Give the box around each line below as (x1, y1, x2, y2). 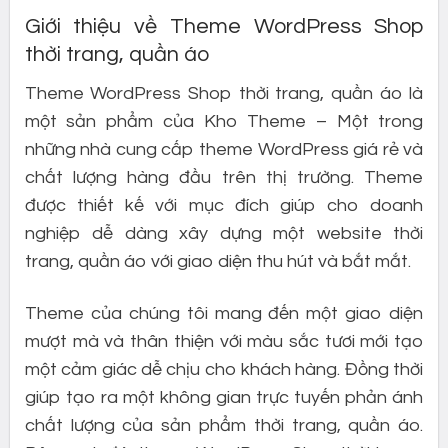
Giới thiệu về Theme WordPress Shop (24, 15, 424, 39)
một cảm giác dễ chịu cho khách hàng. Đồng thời (24, 359, 424, 379)
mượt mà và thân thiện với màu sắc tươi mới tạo (24, 331, 424, 351)
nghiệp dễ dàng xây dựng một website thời (24, 224, 424, 244)
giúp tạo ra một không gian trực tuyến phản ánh (24, 387, 424, 407)
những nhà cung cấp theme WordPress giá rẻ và (24, 140, 424, 160)
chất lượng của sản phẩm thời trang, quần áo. (24, 415, 424, 435)
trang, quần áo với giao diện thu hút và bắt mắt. (24, 252, 411, 272)
